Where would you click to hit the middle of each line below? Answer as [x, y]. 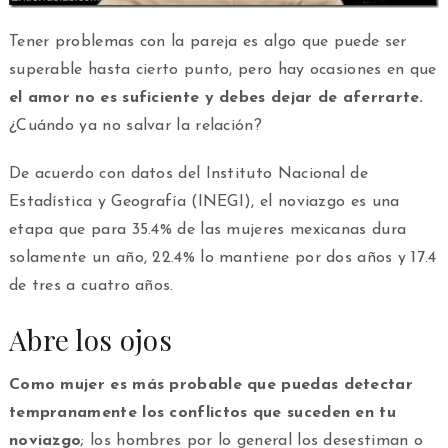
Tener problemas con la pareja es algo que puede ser [207, 42]
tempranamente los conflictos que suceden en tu [202, 413]
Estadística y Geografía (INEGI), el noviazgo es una [204, 202]
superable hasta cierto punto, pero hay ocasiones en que [222, 70]
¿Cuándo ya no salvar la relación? [135, 126]
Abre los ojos [90, 340]
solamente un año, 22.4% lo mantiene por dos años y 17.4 [222, 258]
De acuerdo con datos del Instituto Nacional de [188, 174]
